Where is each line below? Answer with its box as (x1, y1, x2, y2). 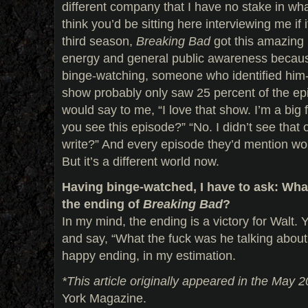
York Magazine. (62, 291, 146, 306)
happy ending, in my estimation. (62, 248, 236, 263)
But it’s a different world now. (62, 154, 219, 169)
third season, (62, 34, 136, 49)
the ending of (62, 197, 143, 212)
